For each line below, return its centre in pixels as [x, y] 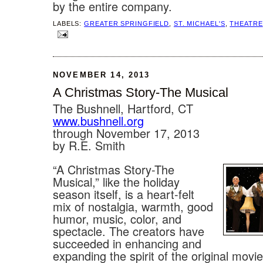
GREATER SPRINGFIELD [127, 23]
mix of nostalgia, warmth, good [133, 206]
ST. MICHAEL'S [199, 23]
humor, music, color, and [117, 218]
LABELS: [69, 23]
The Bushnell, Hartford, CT [123, 108]
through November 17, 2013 [126, 133]
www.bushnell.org [98, 120]
